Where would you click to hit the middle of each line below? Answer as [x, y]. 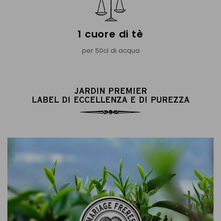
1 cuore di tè [110, 34]
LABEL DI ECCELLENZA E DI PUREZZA [110, 99]
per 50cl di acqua [110, 51]
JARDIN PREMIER [110, 91]
